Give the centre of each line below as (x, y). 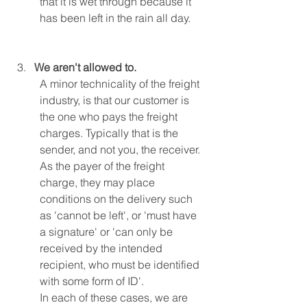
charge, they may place (99, 182)
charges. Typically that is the (110, 133)
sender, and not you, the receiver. (120, 149)
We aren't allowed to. (85, 67)
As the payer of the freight (103, 166)
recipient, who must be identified (121, 265)
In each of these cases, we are (115, 297)
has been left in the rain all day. (115, 18)
